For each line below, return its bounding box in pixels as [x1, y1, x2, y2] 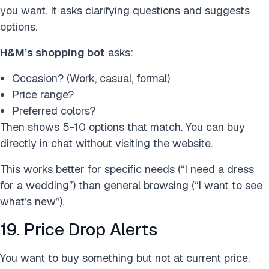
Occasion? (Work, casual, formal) [12, 71, 170, 85]
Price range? [12, 88, 74, 101]
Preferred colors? [12, 104, 95, 118]
